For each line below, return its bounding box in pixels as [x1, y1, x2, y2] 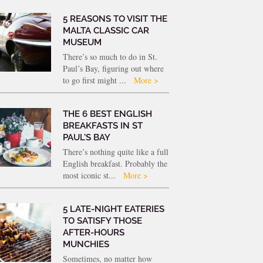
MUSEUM [62, 36, 102, 48]
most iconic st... [62, 169, 118, 181]
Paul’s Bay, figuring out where [62, 62, 164, 74]
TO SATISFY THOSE [62, 215, 142, 226]
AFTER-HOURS [62, 227, 124, 238]
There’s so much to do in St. [62, 50, 157, 62]
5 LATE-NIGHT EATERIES [62, 203, 164, 214]
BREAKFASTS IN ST [62, 120, 143, 131]
